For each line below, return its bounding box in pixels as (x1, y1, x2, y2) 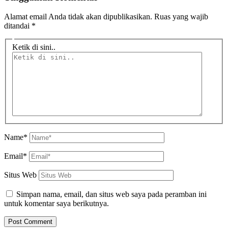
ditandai (4, 21, 32, 31)
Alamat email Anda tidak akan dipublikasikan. (4, 12, 152, 21)
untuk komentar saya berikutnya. (4, 198, 109, 208)
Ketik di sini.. (12, 42, 55, 51)
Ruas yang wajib (154, 12, 208, 21)
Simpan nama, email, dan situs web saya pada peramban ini (16, 189, 207, 198)
